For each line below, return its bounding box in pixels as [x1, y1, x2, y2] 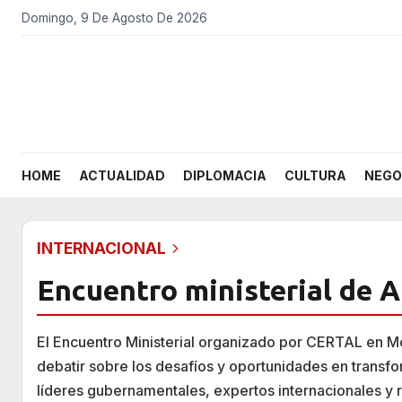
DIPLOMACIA [183, 168, 267, 183]
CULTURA [284, 168, 346, 183]
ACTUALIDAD [79, 168, 165, 183]
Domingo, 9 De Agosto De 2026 [22, 10, 207, 25]
